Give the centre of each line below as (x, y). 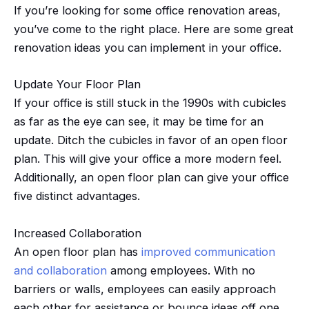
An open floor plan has (78, 251)
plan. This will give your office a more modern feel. (148, 159)
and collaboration (60, 270)
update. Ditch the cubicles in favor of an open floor (151, 140)
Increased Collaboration (78, 233)
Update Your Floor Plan (77, 84)
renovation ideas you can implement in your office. (148, 48)
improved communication (208, 251)
